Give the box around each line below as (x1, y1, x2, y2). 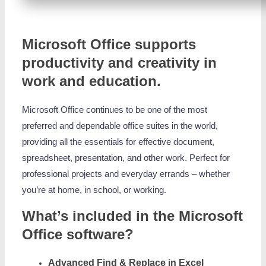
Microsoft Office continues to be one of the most (22, 104, 208, 115)
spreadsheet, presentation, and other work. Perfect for (22, 153, 230, 163)
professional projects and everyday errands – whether (22, 169, 230, 179)
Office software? (22, 226, 134, 243)
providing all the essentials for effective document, (22, 137, 215, 147)
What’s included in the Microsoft (22, 208, 243, 224)
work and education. (22, 72, 161, 89)
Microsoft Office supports (22, 36, 197, 52)
